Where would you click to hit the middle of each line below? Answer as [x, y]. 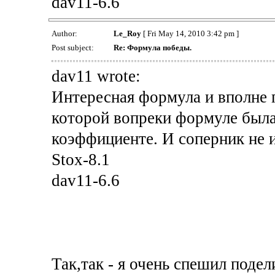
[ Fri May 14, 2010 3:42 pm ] [190, 33]
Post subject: [73, 47]
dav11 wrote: [96, 76]
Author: [65, 33]
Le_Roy [127, 33]
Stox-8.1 [80, 160]
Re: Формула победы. [152, 47]
